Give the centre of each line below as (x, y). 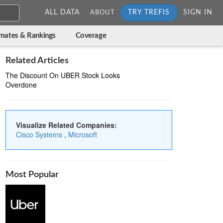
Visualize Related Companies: (66, 125)
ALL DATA (62, 12)
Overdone (21, 85)
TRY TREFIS (149, 12)
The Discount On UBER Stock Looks (63, 75)
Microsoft (83, 134)
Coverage (91, 36)
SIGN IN (198, 12)
